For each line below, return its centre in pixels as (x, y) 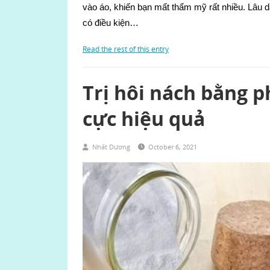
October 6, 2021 (173, 147)
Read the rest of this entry (126, 49)
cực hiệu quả (144, 118)
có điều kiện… (111, 23)
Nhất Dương (111, 147)
